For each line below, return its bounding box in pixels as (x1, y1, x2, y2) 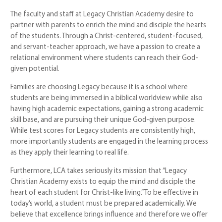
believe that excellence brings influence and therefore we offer (10, 211, 208, 219)
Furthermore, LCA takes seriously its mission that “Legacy (10, 167, 187, 175)
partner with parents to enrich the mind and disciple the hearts (10, 21, 207, 29)
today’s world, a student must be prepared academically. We (10, 200, 197, 208)
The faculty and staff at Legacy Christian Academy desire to (10, 10, 194, 18)
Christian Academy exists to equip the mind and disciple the (10, 178, 196, 186)
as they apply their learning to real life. (10, 149, 129, 157)
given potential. (10, 65, 60, 73)
